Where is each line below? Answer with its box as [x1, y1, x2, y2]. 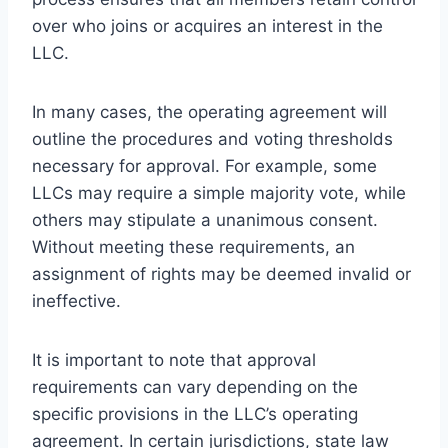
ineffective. [32, 290, 121, 311]
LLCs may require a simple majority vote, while [32, 182, 406, 203]
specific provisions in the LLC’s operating [32, 403, 358, 424]
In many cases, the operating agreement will [32, 101, 387, 122]
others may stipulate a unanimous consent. [32, 209, 378, 230]
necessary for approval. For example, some [32, 155, 377, 176]
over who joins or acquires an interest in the [32, 15, 383, 36]
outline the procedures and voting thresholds [32, 128, 393, 149]
